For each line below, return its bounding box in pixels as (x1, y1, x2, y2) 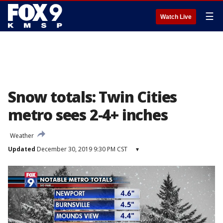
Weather (10, 131, 34, 140)
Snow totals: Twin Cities (8, 87, 177, 107)
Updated (8, 145, 35, 153)
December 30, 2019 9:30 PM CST (35, 145, 127, 153)
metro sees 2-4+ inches (8, 105, 168, 125)
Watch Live (160, 13, 192, 20)
